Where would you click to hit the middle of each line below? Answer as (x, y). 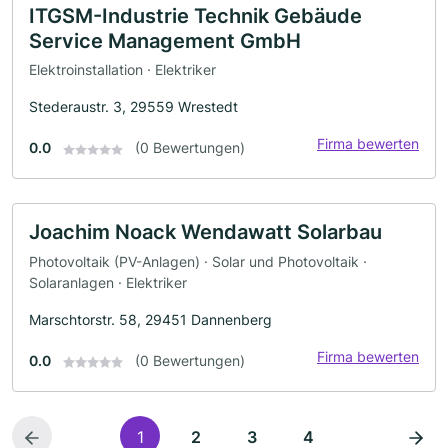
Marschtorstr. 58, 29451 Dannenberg (150, 319)
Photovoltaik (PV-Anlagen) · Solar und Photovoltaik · (198, 261)
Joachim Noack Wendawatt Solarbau (205, 232)
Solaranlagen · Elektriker (108, 282)
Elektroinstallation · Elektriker (122, 70)
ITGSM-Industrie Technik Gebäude (195, 15)
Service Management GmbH (165, 40)
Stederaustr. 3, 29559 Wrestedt (133, 107)
